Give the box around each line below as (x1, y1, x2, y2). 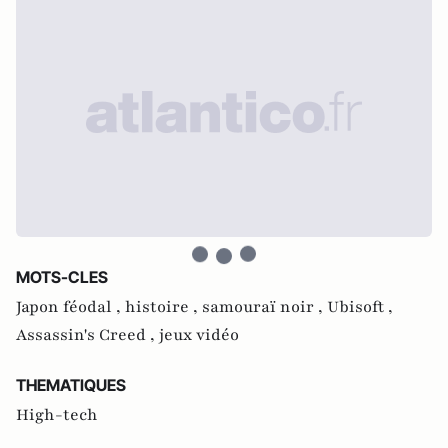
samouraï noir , (202, 296, 327, 319)
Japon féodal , (16, 296, 125, 319)
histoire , (125, 296, 202, 319)
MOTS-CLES (16, 267, 108, 288)
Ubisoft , (327, 296, 393, 319)
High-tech (16, 404, 98, 427)
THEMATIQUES (16, 375, 126, 396)
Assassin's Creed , (16, 324, 159, 347)
